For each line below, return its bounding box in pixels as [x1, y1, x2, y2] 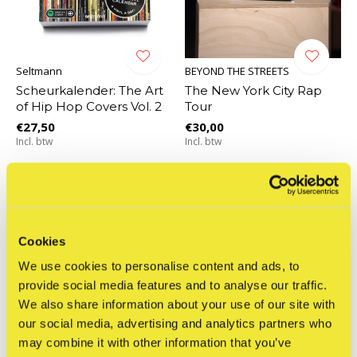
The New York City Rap [184, 82, 322, 98]
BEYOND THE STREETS [184, 63, 289, 78]
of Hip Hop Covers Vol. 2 [16, 98, 162, 114]
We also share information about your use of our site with [18, 297, 335, 312]
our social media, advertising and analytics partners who [18, 316, 331, 331]
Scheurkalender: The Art [16, 82, 163, 98]
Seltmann [16, 63, 62, 78]
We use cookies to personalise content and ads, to [18, 259, 300, 273]
